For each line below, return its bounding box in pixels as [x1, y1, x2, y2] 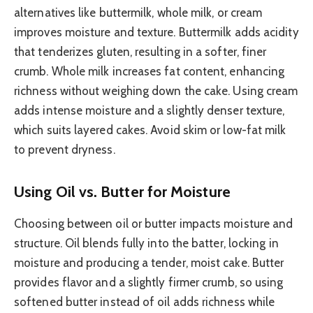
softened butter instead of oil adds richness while [14, 295, 275, 310]
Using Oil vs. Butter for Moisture [14, 182, 231, 201]
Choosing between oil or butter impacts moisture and [14, 217, 293, 231]
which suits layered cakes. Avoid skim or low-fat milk [14, 123, 286, 138]
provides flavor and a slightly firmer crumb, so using [14, 275, 284, 290]
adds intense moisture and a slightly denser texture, [14, 103, 285, 118]
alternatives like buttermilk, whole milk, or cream [14, 6, 263, 20]
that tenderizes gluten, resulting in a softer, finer [14, 45, 267, 59]
